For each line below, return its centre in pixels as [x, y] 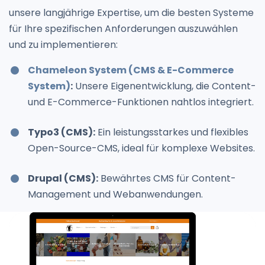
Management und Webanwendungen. [115, 194]
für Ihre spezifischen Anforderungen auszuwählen [123, 28]
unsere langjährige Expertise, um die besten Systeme [131, 12]
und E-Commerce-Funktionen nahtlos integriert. [141, 102]
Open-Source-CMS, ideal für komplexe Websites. [141, 148]
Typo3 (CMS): [62, 132]
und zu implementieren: [63, 44]
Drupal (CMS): [63, 178]
